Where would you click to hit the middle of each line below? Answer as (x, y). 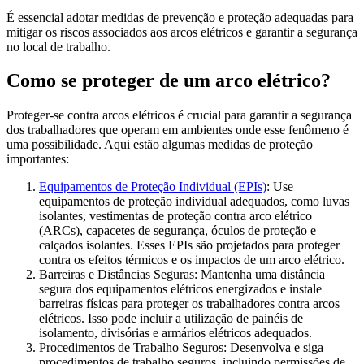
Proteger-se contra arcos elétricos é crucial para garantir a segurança (179, 115)
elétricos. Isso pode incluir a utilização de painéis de (171, 318)
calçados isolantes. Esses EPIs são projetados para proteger (189, 245)
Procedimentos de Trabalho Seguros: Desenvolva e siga (181, 348)
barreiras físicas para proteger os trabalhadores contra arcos (189, 304)
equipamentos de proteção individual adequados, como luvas (194, 201)
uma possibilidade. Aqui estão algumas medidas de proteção (160, 145)
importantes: (38, 159)
